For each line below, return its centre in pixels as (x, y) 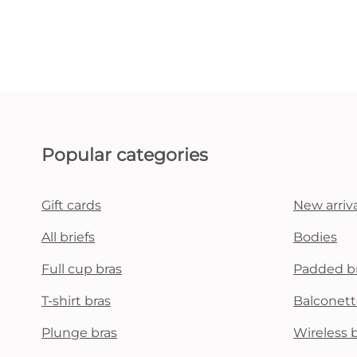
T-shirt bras (76, 301)
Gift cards (71, 205)
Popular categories (125, 155)
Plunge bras (79, 333)
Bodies (315, 237)
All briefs (68, 237)
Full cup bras (82, 269)
